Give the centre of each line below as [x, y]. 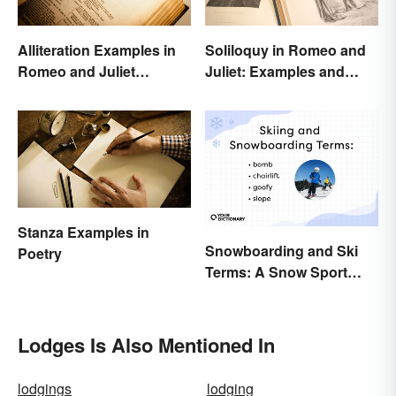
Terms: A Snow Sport [276, 271]
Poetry [40, 254]
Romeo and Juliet [76, 72]
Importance [243, 93]
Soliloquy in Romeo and [286, 50]
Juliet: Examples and [275, 72]
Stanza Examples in [84, 232]
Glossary [235, 293]
